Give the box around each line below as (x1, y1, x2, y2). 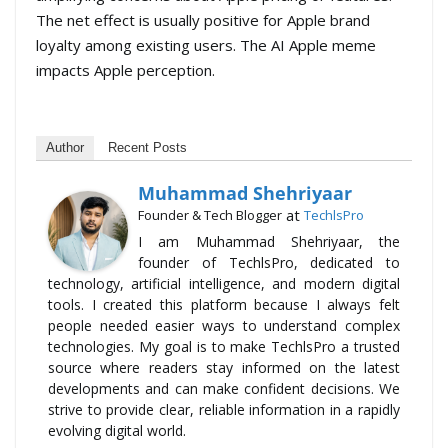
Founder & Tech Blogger (138, 205, 282, 224)
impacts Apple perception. (36, 60, 215, 81)
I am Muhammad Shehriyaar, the (138, 231, 400, 251)
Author (46, 139, 84, 155)
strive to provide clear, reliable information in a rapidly (48, 399, 400, 419)
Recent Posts (108, 139, 187, 155)
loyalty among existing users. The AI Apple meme (36, 35, 376, 56)
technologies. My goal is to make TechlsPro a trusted (48, 336, 400, 356)
